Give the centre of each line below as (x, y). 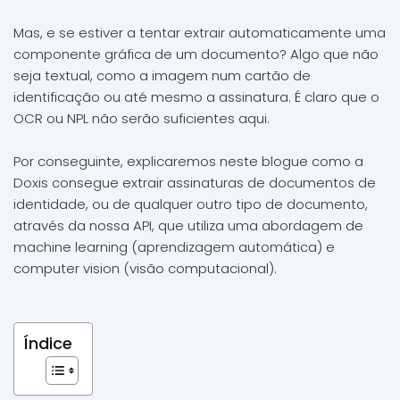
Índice (48, 343)
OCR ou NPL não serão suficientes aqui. (142, 118)
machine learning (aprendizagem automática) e (174, 247)
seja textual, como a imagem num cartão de (162, 75)
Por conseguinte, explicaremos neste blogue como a (188, 161)
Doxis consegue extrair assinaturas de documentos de (195, 183)
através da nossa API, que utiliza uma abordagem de (188, 225)
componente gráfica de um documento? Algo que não (196, 54)
